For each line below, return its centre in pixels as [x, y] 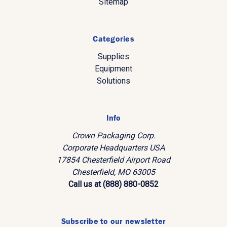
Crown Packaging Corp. [113, 135]
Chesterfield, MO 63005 [113, 172]
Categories [113, 38]
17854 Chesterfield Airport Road [113, 160]
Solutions [113, 81]
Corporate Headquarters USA [113, 147]
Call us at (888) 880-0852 [113, 184]
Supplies [113, 56]
